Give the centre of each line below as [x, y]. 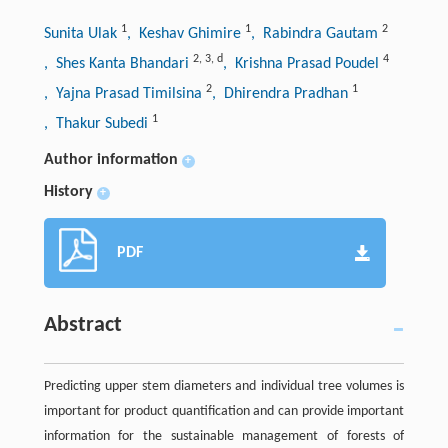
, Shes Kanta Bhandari [118, 63]
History [68, 191]
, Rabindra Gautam [316, 33]
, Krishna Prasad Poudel [302, 63]
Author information [110, 159]
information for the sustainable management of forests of [224, 436]
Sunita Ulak [82, 33]
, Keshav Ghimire [185, 33]
